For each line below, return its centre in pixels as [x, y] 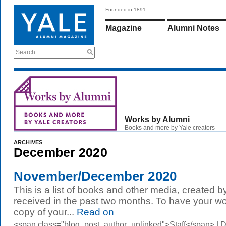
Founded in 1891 [126, 9]
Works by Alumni [157, 119]
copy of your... [44, 212]
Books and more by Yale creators [170, 128]
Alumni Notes [193, 28]
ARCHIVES [28, 142]
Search [25, 52]
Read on [94, 212]
